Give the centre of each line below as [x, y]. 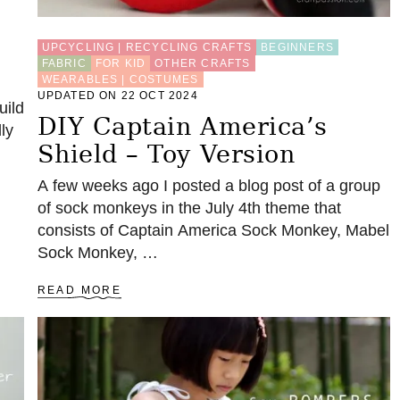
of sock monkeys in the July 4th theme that [189, 208]
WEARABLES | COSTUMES [120, 80]
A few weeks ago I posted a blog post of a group [208, 186]
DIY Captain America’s [182, 127]
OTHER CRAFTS [203, 64]
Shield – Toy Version [166, 154]
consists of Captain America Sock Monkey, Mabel [213, 231]
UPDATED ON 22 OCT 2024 [117, 96]
